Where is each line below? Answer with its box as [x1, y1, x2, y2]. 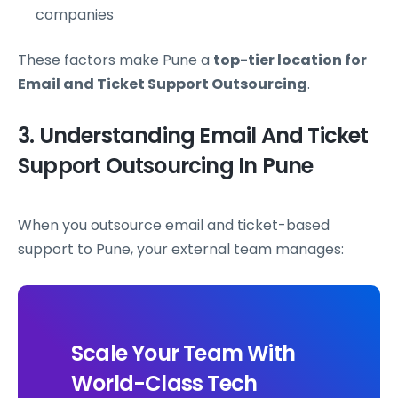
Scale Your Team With [71, 338, 295, 368]
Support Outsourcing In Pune [18, 150, 314, 180]
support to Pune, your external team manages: [18, 238, 344, 259]
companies [36, 4, 114, 26]
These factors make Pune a [18, 50, 213, 71]
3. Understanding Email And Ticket [18, 120, 369, 150]
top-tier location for [213, 50, 367, 71]
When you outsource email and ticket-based [18, 214, 330, 235]
